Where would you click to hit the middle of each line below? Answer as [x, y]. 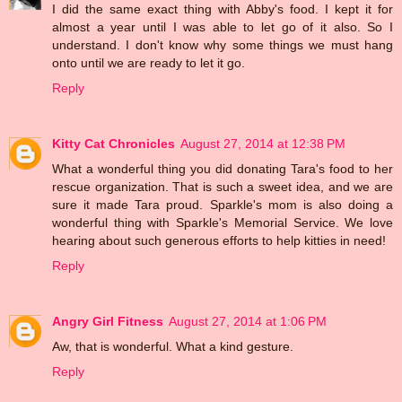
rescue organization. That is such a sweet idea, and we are [223, 187]
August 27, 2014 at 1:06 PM [248, 322]
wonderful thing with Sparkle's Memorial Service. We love [223, 223]
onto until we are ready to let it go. [149, 63]
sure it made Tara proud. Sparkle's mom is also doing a [223, 205]
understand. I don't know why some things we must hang [223, 45]
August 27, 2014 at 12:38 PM [263, 144]
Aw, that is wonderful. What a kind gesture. [173, 347]
